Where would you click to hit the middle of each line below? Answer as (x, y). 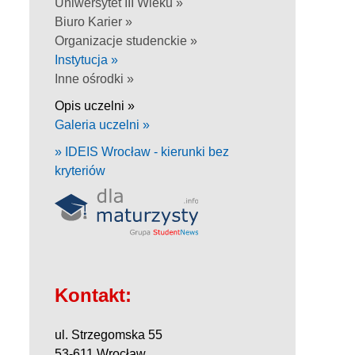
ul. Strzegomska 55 (109, 334)
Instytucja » (86, 59)
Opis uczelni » (95, 105)
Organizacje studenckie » (126, 40)
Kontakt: (93, 295)
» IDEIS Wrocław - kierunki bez (142, 151)
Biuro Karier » (94, 21)
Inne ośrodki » (94, 78)
